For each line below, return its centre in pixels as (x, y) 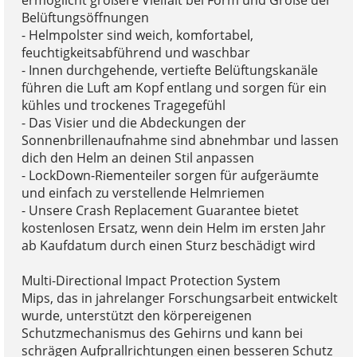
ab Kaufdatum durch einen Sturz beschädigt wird (168, 246)
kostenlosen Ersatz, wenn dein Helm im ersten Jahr (173, 228)
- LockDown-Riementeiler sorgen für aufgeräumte (170, 176)
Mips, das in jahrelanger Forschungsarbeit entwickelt (179, 298)
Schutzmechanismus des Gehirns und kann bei (162, 333)
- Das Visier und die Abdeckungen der (133, 123)
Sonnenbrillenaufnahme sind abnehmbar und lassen (180, 141)
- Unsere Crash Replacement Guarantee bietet (160, 211)
